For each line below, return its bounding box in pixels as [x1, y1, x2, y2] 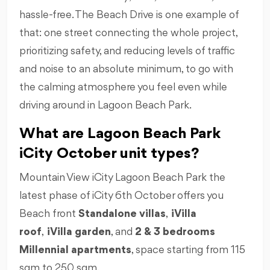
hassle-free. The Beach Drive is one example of [19, 9, 239, 20]
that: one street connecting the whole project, [19, 27, 237, 39]
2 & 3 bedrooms [135, 226, 215, 237]
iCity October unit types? [19, 145, 199, 162]
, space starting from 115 [131, 244, 245, 256]
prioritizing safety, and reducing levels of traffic [19, 45, 235, 57]
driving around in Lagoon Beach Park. [19, 99, 192, 111]
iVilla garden [47, 226, 111, 237]
